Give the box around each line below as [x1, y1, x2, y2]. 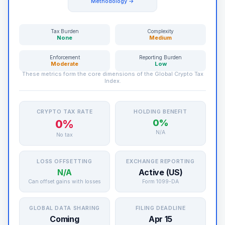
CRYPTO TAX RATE [36, 108, 93, 115]
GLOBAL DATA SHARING [29, 205, 100, 211]
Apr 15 [148, 214, 173, 224]
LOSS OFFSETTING [37, 158, 92, 165]
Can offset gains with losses [28, 178, 101, 185]
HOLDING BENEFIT [134, 108, 187, 115]
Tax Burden [50, 28, 79, 34]
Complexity [147, 28, 174, 34]
